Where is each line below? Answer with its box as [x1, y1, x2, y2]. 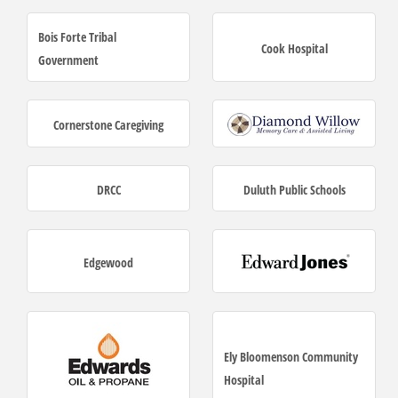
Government [38, 51, 99, 68]
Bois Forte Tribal [38, 28, 116, 45]
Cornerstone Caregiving [53, 116, 163, 134]
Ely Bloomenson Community [224, 348, 358, 366]
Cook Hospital [260, 39, 328, 57]
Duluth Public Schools [243, 181, 346, 199]
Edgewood [84, 254, 133, 272]
